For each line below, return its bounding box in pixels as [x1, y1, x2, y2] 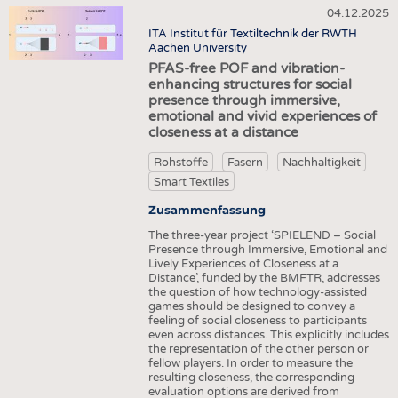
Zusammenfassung [147, 202, 266, 217]
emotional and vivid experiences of [147, 108, 377, 125]
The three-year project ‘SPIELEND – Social [147, 227, 376, 243]
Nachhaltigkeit [282, 155, 361, 170]
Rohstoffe [154, 155, 208, 170]
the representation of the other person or [147, 341, 369, 356]
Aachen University [147, 40, 247, 55]
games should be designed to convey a [147, 298, 355, 314]
